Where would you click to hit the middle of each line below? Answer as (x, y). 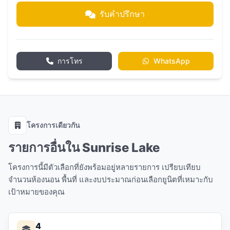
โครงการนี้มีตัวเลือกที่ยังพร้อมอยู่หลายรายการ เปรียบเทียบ (104, 167)
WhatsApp (171, 61)
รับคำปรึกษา (122, 14)
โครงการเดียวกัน (53, 125)
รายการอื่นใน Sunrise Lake (84, 148)
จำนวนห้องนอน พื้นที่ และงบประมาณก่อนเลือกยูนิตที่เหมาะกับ (111, 179)
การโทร (70, 61)
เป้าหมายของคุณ (36, 192)
